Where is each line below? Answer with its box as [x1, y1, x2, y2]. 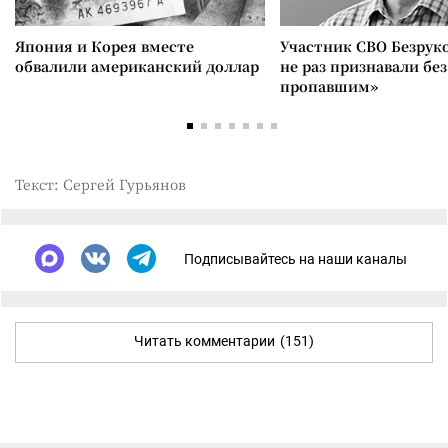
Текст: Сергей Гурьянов [15, 174, 186, 194]
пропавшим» [280, 76, 378, 96]
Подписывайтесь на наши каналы [184, 250, 407, 267]
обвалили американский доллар [15, 56, 259, 76]
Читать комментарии [134, 333, 275, 349]
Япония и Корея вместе [15, 36, 194, 56]
